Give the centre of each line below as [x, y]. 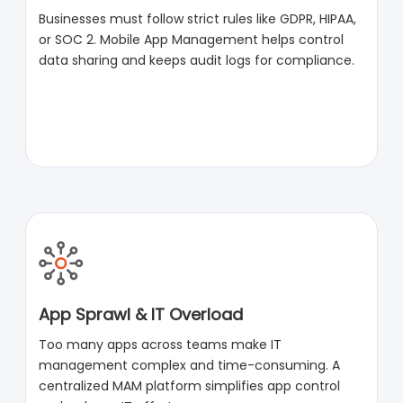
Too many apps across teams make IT [161, 345]
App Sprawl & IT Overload [141, 315]
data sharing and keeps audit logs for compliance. [197, 61]
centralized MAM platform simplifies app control [190, 386]
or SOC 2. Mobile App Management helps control [192, 40]
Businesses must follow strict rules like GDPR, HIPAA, [198, 19]
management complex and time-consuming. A [190, 366]
